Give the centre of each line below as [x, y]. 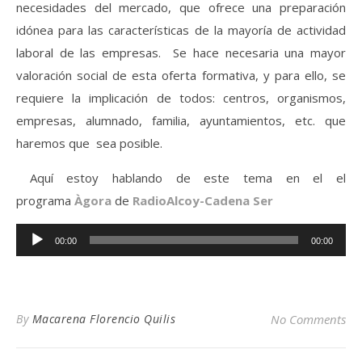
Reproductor [51, 233]
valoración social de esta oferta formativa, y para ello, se [181, 76]
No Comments [308, 320]
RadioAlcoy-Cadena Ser [203, 201]
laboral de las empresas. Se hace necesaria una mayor [181, 53]
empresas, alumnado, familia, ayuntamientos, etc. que [181, 121]
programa [44, 201]
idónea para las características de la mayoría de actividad [181, 30]
